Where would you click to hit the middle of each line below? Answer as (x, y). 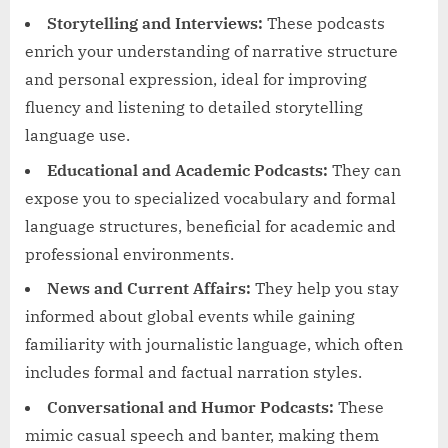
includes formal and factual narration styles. (193, 372)
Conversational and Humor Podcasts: (190, 406)
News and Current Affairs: (149, 288)
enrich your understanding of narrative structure (211, 51)
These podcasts (324, 23)
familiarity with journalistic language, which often (214, 344)
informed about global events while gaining (190, 316)
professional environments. (129, 253)
